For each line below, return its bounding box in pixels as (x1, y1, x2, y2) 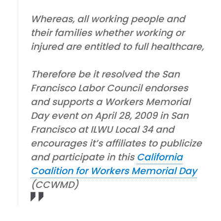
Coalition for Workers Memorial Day (31, 164, 197, 178)
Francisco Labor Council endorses (31, 81, 188, 95)
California (137, 150, 183, 164)
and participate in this (31, 150, 137, 164)
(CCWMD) (31, 178, 81, 191)
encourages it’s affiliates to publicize (31, 136, 202, 150)
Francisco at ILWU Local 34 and (31, 122, 175, 136)
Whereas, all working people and (31, 12, 185, 26)
